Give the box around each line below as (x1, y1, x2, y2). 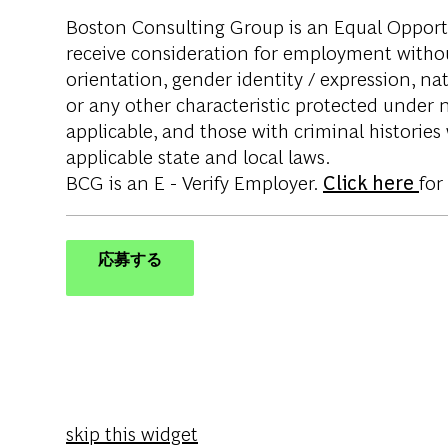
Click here (323, 168, 419, 196)
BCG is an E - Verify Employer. (66, 168, 323, 196)
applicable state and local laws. (66, 142, 331, 170)
